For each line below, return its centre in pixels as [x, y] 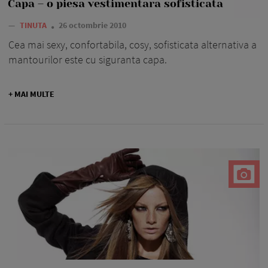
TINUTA [34, 25]
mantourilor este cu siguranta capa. [88, 59]
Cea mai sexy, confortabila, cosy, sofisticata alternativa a [133, 44]
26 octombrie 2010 [92, 25]
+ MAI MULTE [31, 94]
